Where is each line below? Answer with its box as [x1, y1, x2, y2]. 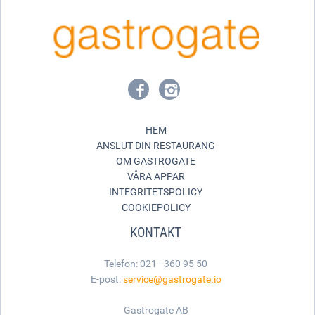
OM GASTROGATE [116, 153, 195, 167]
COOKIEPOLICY [121, 200, 191, 214]
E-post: [90, 271, 123, 285]
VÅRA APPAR [127, 169, 185, 183]
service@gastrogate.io [122, 271, 221, 285]
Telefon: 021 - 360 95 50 [104, 256, 207, 270]
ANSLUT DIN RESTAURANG [96, 138, 215, 152]
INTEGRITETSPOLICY [109, 184, 202, 198]
